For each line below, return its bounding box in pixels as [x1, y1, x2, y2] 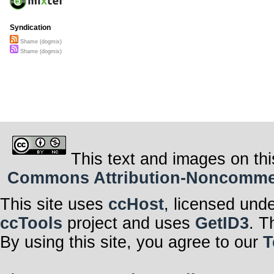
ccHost [108, 194, 164, 213]
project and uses [62, 213, 195, 232]
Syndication [10, 23, 51, 32]
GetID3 [195, 213, 249, 232]
